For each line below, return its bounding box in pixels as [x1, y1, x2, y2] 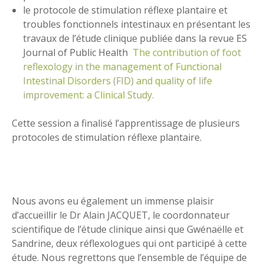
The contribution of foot [133, 46, 242, 60]
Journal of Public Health [23, 46, 133, 60]
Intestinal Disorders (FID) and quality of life [23, 74, 213, 88]
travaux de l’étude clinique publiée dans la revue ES [23, 32, 247, 45]
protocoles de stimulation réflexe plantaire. [12, 131, 202, 144]
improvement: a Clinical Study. [23, 88, 154, 102]
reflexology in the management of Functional [23, 60, 222, 74]
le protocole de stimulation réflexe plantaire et [23, 4, 228, 17]
